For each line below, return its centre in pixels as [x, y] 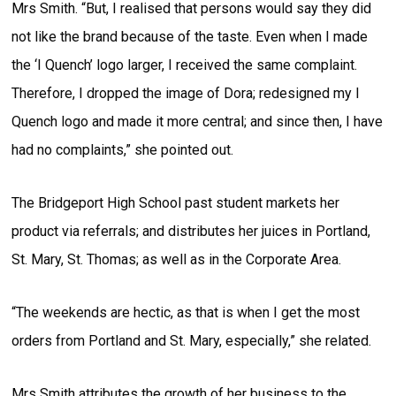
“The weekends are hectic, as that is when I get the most [186, 312]
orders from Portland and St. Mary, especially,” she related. [192, 340]
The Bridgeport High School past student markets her [176, 202]
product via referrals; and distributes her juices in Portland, [191, 231]
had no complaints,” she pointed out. [123, 149]
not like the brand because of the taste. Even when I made [190, 36]
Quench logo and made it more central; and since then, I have [198, 121]
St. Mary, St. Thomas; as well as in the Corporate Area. [177, 259]
